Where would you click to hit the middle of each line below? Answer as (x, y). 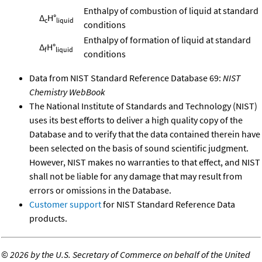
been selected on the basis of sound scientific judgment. (139, 148)
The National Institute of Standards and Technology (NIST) (143, 106)
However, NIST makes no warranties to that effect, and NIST (145, 162)
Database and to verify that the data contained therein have (145, 134)
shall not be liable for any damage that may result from (136, 176)
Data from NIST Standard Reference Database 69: (126, 77)
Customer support (65, 204)
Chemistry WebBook (67, 92)
